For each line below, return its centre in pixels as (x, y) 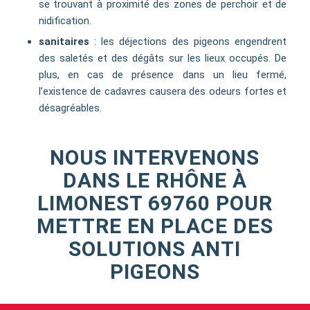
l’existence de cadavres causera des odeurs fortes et (163, 92)
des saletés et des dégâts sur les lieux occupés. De (163, 58)
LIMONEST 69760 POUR (155, 203)
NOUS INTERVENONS (155, 158)
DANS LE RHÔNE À (155, 181)
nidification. (65, 21)
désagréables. (70, 108)
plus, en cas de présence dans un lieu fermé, (163, 75)
